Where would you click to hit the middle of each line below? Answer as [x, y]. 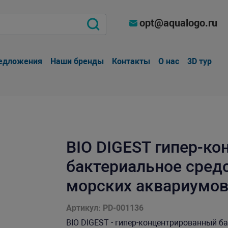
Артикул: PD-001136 [105, 208]
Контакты [131, 61]
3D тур [200, 61]
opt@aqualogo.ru [179, 23]
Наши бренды [77, 61]
